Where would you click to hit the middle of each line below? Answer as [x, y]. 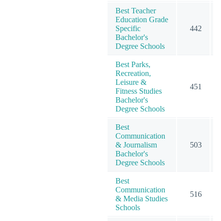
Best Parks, [133, 64]
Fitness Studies [139, 91]
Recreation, [133, 73]
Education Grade [142, 19]
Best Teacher [136, 10]
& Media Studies [142, 198]
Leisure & [131, 82]
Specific [128, 28]
